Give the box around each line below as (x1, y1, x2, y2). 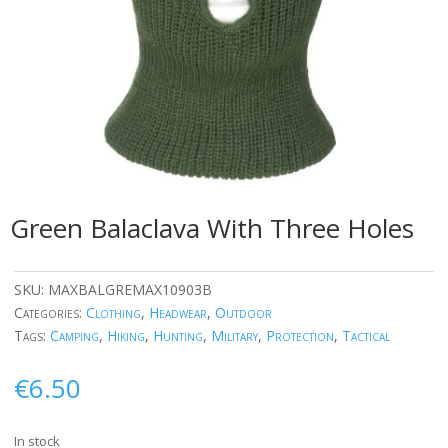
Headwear (149, 303, 207, 322)
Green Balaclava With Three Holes (10, 210, 414, 246)
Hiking (107, 326, 145, 345)
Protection (266, 326, 334, 345)
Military (211, 326, 258, 345)
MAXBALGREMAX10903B (48, 280, 212, 299)
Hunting (153, 326, 203, 345)
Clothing (86, 303, 141, 322)
